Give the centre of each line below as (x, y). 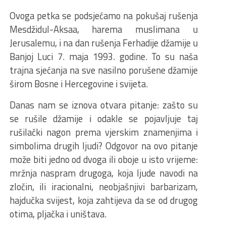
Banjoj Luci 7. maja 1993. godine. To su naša (103, 56)
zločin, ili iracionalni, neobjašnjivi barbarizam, (103, 186)
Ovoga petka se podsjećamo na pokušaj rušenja (103, 15)
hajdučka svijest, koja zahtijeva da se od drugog (103, 200)
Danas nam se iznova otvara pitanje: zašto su (103, 105)
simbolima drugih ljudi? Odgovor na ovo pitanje (103, 146)
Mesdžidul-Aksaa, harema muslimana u (103, 29)
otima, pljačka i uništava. (58, 214)
